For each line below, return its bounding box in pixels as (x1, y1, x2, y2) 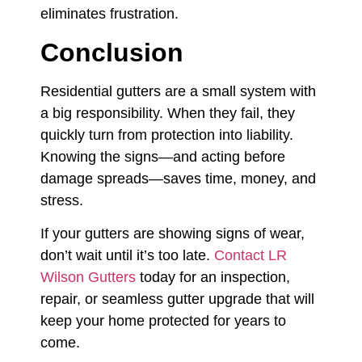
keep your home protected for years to (40, 313, 286, 330)
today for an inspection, (136, 269, 290, 286)
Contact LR (214, 247, 287, 264)
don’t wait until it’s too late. (40, 247, 214, 264)
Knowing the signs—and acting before (40, 148, 285, 165)
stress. (40, 192, 83, 208)
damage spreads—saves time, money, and (40, 170, 316, 187)
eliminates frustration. (40, 6, 179, 23)
